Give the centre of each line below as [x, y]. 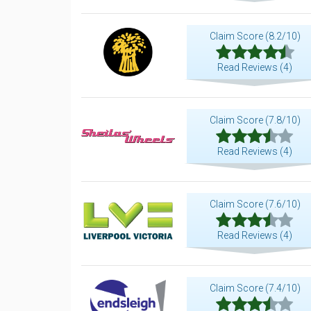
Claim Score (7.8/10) [255, 120]
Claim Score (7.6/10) [255, 204]
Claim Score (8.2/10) [255, 36]
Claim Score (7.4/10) [255, 288]
